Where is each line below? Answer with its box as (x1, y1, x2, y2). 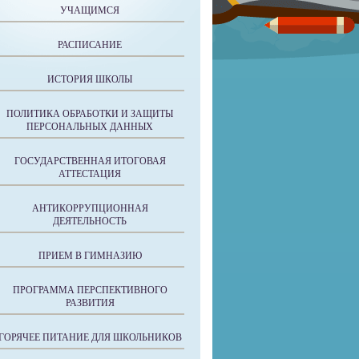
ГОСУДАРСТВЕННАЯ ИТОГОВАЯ (14, 155, 166, 167)
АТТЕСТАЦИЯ (58, 168, 121, 179)
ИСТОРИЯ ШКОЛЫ (47, 74, 132, 85)
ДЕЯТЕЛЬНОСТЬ (53, 216, 127, 227)
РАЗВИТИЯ (65, 297, 115, 309)
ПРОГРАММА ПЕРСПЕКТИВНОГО (12, 284, 167, 296)
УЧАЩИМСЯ (60, 5, 119, 16)
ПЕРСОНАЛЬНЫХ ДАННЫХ (26, 121, 153, 132)
